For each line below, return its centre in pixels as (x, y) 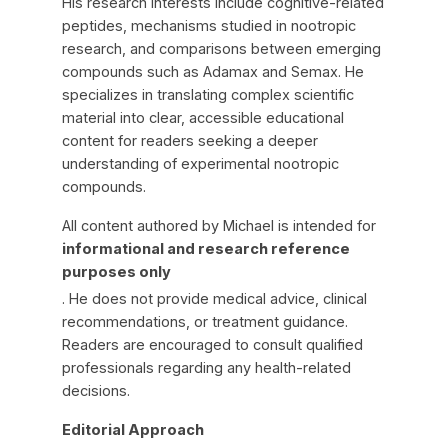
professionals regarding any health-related (206, 368)
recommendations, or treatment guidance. (204, 322)
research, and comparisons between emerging (221, 49)
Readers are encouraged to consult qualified (212, 345)
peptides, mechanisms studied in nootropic (208, 26)
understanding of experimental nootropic (200, 164)
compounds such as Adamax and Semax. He (212, 72)
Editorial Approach (132, 430)
